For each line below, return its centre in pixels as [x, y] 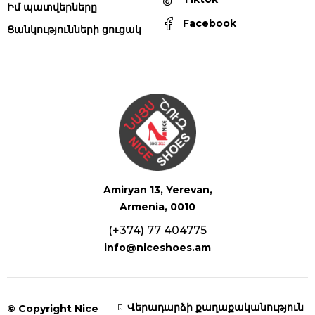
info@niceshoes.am [157, 248]
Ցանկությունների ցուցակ [74, 30]
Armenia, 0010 [157, 207]
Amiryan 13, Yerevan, [157, 190]
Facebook [210, 24]
